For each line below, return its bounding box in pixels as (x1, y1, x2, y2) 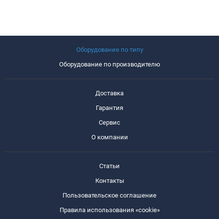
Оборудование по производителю (59, 60, 160, 68)
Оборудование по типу (76, 45, 143, 53)
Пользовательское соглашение (63, 191, 156, 199)
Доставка (95, 89, 124, 97)
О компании (91, 133, 128, 141)
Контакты (95, 176, 124, 184)
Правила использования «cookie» (59, 206, 160, 214)
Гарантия (96, 104, 123, 111)
